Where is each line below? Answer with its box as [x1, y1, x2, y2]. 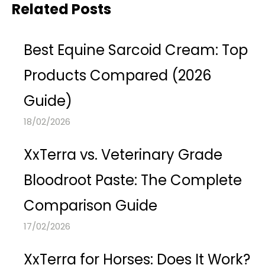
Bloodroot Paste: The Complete [24, 170, 242, 190]
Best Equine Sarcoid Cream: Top [24, 40, 248, 60]
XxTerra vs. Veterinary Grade [24, 145, 222, 164]
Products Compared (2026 [24, 66, 211, 85]
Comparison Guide [24, 196, 157, 215]
